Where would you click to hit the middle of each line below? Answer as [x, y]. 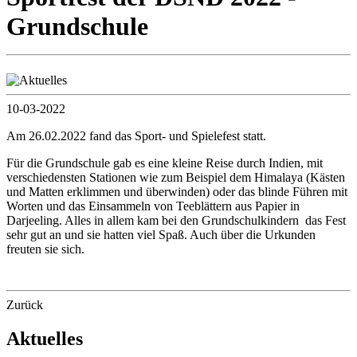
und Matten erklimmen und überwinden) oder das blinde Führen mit [177, 191]
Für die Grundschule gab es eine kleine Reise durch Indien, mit [165, 163]
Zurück [25, 304]
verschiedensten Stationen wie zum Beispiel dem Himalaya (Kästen [176, 177]
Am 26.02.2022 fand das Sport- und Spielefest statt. [136, 135]
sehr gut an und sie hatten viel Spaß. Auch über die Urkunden [161, 234]
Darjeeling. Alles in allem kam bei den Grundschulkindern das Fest [176, 220]
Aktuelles [45, 338]
